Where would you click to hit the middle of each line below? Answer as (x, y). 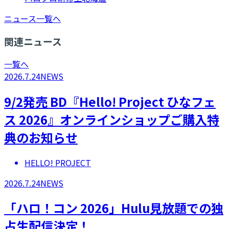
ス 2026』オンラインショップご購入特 (112, 119)
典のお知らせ (41, 137)
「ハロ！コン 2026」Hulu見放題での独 (114, 208)
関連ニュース (33, 41)
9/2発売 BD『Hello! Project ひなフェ (110, 101)
